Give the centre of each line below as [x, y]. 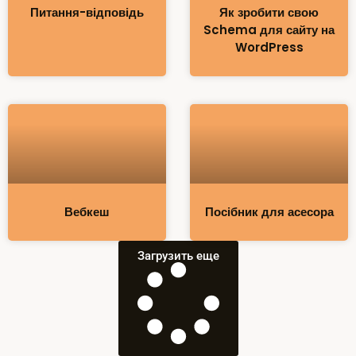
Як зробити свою [269, 13]
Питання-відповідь [87, 13]
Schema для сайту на [269, 30]
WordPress [269, 48]
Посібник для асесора [269, 211]
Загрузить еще [178, 255]
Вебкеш [87, 211]
